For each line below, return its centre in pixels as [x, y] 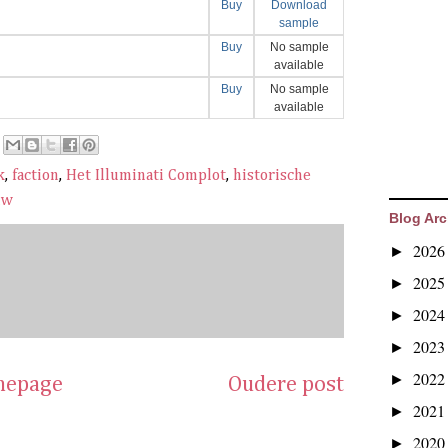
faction [35, 175]
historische [272, 175]
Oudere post [286, 384]
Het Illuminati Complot [146, 175]
